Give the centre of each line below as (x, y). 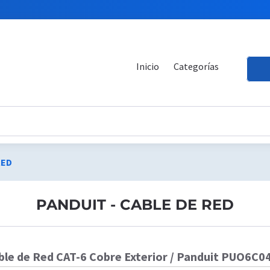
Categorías (196, 66)
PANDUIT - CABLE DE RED (135, 204)
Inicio (147, 66)
